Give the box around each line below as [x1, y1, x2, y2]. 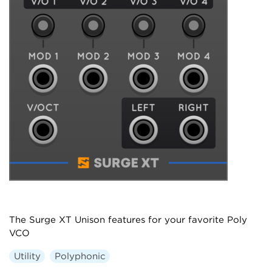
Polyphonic [54, 251, 106, 262]
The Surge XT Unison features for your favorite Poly [9, 214, 247, 225]
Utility [13, 251, 41, 262]
